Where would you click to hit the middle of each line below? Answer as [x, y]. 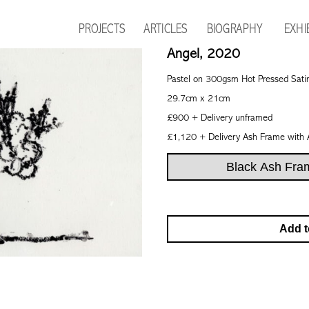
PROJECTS [102, 30]
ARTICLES [166, 30]
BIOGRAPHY [235, 30]
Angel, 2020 [203, 54]
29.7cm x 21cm [199, 99]
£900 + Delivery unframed [220, 118]
